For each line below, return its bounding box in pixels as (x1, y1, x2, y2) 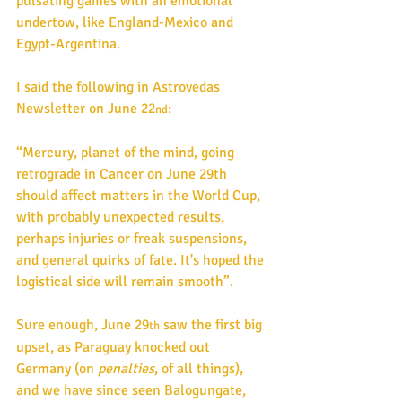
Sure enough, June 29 (16, 315, 149, 334)
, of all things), (154, 359, 247, 378)
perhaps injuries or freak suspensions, (16, 229, 250, 248)
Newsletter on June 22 (16, 99, 155, 118)
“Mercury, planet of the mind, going (16, 143, 238, 162)
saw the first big (160, 315, 266, 334)
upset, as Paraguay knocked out (16, 337, 214, 356)
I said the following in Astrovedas (16, 77, 223, 96)
